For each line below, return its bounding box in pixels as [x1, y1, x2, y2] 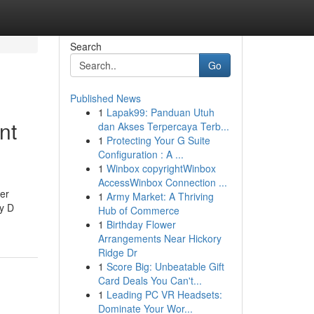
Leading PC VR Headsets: [106, 287, 222, 301]
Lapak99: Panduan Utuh [106, 105, 214, 119]
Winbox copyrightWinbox [106, 161, 216, 175]
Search [69, 39, 102, 53]
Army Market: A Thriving [106, 189, 214, 203]
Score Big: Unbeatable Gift [106, 259, 224, 273]
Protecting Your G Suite [106, 133, 210, 147]
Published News [69, 91, 141, 105]
